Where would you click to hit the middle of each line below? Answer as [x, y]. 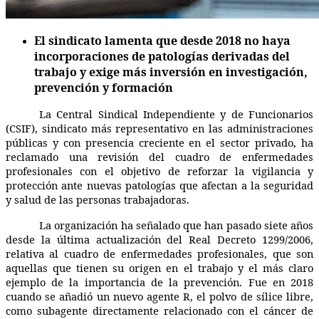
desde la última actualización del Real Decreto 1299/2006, [159, 239]
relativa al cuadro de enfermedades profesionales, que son [159, 253]
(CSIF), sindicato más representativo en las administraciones [159, 128]
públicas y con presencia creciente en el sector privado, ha [159, 142]
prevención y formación [104, 87]
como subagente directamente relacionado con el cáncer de [159, 310]
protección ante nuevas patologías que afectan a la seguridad [159, 185]
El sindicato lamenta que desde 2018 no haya [162, 40]
